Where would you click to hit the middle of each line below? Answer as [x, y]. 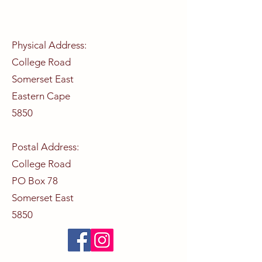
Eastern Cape [41, 96]
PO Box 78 [35, 181]
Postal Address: [45, 147]
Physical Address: [49, 45]
